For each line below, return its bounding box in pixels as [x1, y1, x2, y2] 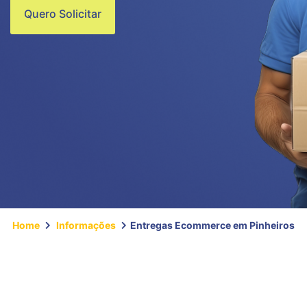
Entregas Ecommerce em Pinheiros [130, 219, 295, 231]
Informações [56, 219, 116, 231]
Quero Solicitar [24, 7, 101, 21]
